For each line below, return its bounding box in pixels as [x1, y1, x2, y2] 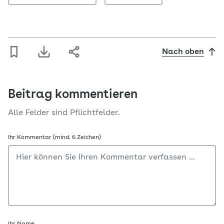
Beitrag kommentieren [8, 89, 137, 101]
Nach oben [162, 48, 204, 56]
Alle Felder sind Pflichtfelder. [8, 109, 120, 117]
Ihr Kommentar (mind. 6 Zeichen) [8, 134, 101, 141]
